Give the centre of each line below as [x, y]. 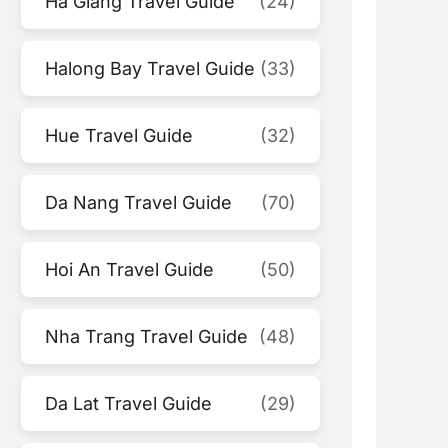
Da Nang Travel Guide [139, 202]
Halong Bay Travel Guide [150, 68]
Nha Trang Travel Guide [147, 336]
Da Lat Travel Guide [129, 403]
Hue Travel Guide [119, 135]
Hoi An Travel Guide [130, 269]
